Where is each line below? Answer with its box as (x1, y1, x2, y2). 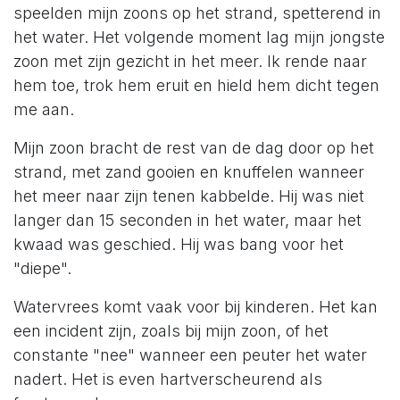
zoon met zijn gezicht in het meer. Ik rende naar (13, 52, 367, 71)
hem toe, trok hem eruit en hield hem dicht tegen (13, 76, 379, 96)
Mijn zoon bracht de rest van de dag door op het (13, 138, 374, 158)
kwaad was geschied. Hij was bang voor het (13, 235, 344, 254)
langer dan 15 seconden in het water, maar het (13, 211, 362, 230)
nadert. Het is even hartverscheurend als (13, 370, 322, 389)
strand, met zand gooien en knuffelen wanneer (13, 162, 364, 182)
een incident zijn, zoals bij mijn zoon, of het (13, 321, 329, 341)
